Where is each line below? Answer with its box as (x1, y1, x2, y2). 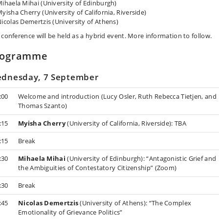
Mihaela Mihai (18, 153, 66, 163)
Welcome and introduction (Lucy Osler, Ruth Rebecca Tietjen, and (18, 91, 217, 101)
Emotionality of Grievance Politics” (18, 207, 123, 217)
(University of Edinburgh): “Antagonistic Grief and (65, 153, 217, 163)
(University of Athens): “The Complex (78, 198, 192, 207)
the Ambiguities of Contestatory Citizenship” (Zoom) (18, 163, 177, 172)
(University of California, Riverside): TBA (65, 118, 186, 128)
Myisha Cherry (18, 118, 66, 128)
